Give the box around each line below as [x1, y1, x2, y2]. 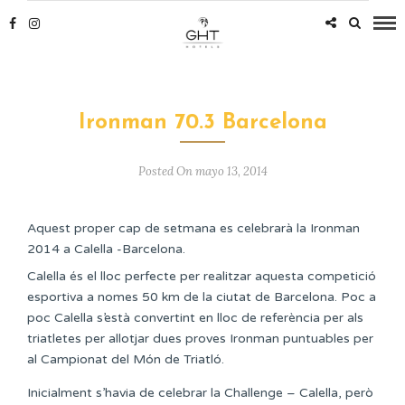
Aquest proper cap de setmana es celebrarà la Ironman [27, 221, 360, 236]
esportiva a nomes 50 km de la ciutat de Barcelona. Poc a [27, 289, 376, 305]
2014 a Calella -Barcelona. [27, 241, 185, 257]
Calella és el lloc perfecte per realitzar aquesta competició [27, 268, 376, 284]
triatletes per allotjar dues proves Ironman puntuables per [27, 331, 373, 346]
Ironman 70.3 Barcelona [78, 112, 327, 134]
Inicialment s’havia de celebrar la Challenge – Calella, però [27, 385, 373, 400]
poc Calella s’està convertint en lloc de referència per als [27, 310, 363, 325]
